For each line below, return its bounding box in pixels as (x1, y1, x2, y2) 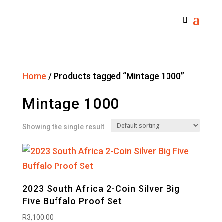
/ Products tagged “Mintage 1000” (46, 71, 184, 81)
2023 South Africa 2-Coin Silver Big (22, 183, 180, 194)
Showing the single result (22, 123, 104, 131)
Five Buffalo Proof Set (22, 196, 122, 206)
